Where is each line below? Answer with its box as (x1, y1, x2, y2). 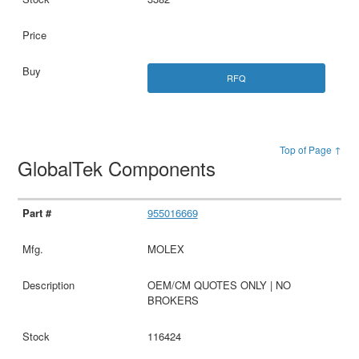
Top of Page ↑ (279, 142, 341, 156)
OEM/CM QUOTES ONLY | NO (147, 276, 291, 292)
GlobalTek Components (18, 153, 222, 182)
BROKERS (147, 292, 199, 308)
